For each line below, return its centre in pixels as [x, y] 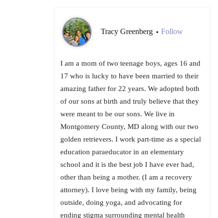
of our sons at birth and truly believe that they [130, 101]
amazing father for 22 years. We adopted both [130, 89]
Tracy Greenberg [128, 32]
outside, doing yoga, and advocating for [121, 203]
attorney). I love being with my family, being [128, 190]
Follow [172, 32]
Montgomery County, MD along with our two [129, 127]
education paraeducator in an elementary [122, 152]
